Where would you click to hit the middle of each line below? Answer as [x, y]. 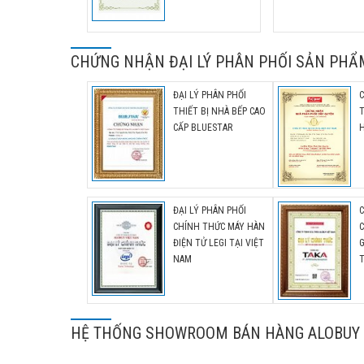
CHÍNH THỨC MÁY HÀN [219, 227]
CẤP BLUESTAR [203, 128]
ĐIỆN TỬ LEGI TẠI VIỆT [219, 243]
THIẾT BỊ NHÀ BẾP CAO [219, 111]
